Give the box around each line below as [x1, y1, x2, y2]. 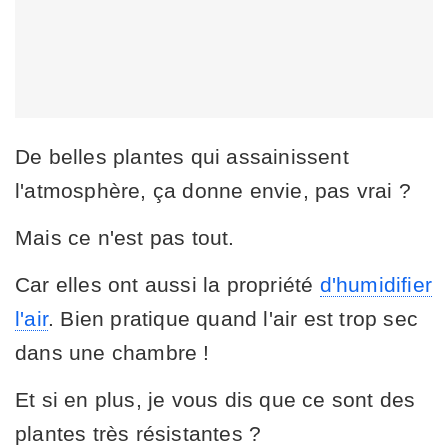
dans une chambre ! [15, 340, 210, 364]
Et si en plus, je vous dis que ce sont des [15, 387, 416, 411]
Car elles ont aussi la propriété [15, 272, 320, 296]
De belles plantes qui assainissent [15, 144, 349, 168]
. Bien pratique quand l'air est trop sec [48, 306, 419, 330]
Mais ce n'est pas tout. [15, 225, 235, 249]
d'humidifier [319, 272, 433, 296]
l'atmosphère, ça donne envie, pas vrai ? [15, 178, 412, 202]
